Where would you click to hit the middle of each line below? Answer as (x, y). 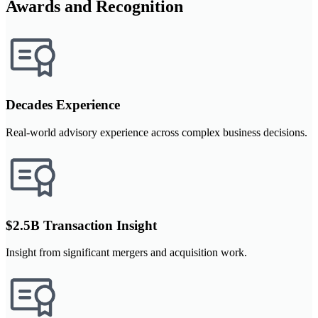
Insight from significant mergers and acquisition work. (126, 253)
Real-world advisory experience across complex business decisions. (157, 132)
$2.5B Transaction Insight (81, 225)
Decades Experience (63, 105)
